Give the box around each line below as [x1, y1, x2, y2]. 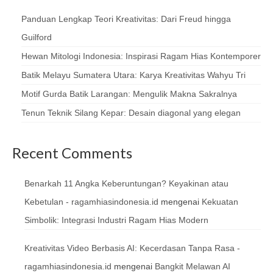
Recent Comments [12, 143, 132, 161]
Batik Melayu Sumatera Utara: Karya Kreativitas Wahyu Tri [21, 69, 246, 80]
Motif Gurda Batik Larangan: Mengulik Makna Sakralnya [21, 88, 237, 99]
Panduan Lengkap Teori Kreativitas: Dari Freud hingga [21, 13, 231, 24]
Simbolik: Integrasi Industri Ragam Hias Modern [24, 214, 208, 225]
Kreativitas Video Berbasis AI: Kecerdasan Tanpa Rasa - [24, 243, 240, 253]
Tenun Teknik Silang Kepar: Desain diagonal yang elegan [21, 107, 241, 118]
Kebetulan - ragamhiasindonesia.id [24, 196, 158, 207]
